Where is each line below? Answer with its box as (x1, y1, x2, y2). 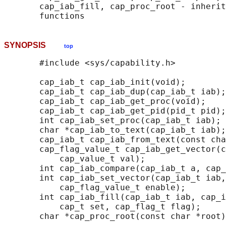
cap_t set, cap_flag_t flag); (4, 202, 201, 212)
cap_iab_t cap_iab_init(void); (4, 77, 186, 87)
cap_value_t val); (4, 154, 145, 164)
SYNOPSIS (4, 41, 64, 50)
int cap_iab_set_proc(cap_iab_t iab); (4, 116, 221, 126)
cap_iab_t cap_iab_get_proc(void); (4, 96, 206, 106)
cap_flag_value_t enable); (4, 183, 186, 193)
